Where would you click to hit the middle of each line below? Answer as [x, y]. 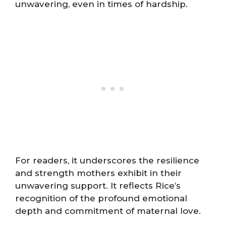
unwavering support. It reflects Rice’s [98, 186]
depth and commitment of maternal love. [108, 211]
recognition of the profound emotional [101, 198]
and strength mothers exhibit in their [98, 173]
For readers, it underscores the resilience [107, 160]
